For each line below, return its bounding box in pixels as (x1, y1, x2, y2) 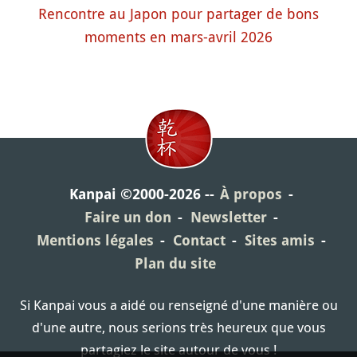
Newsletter (190, 209, 267, 226)
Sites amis (244, 232, 315, 249)
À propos (219, 186, 282, 203)
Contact (172, 232, 226, 249)
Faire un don (84, 209, 171, 226)
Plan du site (135, 255, 216, 273)
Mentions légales (36, 232, 154, 249)
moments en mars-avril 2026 (84, 27, 273, 47)
